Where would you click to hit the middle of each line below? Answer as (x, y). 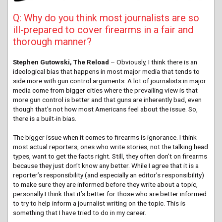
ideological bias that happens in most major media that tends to (106, 71)
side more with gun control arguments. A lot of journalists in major (110, 81)
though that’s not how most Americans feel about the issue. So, (105, 109)
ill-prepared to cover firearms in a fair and (103, 29)
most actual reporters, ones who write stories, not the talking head (111, 146)
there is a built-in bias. (45, 118)
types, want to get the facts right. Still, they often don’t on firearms (110, 156)
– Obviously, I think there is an (153, 62)
